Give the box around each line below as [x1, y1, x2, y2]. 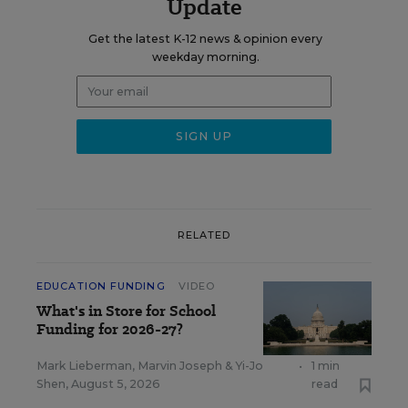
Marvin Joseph [138, 358, 222, 372]
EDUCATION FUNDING [36, 279, 166, 292]
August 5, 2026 [71, 376, 160, 391]
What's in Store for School [36, 300, 216, 321]
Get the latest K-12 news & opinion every [88, 31, 322, 46]
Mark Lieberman [36, 358, 132, 372]
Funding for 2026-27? [36, 318, 183, 340]
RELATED [177, 229, 231, 242]
